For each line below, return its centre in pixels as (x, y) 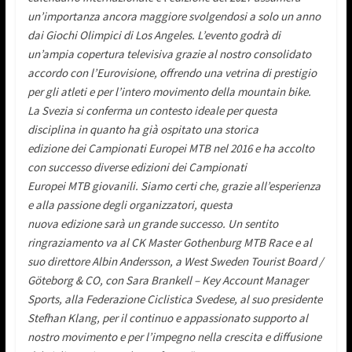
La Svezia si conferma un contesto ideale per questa (152, 110)
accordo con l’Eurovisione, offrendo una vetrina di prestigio (172, 72)
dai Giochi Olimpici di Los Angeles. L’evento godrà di (154, 35)
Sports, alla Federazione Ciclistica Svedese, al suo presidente (174, 299)
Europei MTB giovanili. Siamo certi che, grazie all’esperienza (174, 185)
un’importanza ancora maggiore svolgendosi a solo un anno (174, 16)
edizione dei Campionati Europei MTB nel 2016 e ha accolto (170, 148)
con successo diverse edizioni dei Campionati (137, 167)
